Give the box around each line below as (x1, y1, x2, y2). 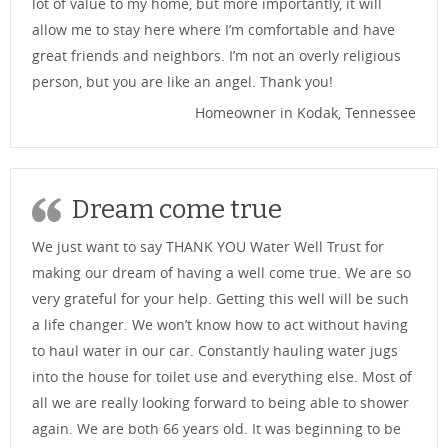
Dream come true (72, 194, 282, 226)
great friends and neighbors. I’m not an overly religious (32, 46, 401, 66)
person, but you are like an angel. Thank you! (32, 72, 333, 92)
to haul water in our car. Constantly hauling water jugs (32, 341, 398, 361)
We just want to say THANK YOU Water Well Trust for (32, 237, 384, 257)
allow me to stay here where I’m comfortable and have (32, 20, 395, 40)
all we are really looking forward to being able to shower (32, 393, 409, 413)
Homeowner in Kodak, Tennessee (195, 103, 416, 123)
